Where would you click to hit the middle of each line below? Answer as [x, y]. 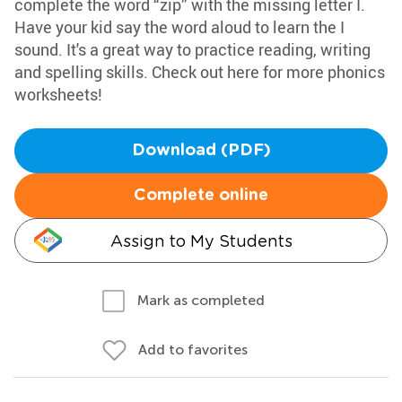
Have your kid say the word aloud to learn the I [179, 27]
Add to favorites [193, 350]
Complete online [201, 196]
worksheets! [58, 94]
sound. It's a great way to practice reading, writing [192, 49]
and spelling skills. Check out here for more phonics [200, 72]
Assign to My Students [201, 241]
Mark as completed [201, 300]
